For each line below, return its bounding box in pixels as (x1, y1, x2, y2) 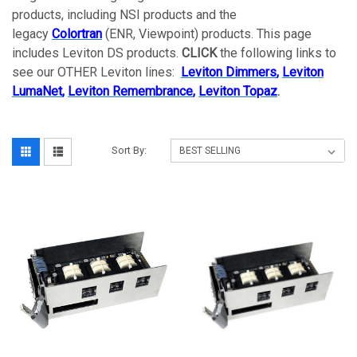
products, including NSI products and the (12, 7, 237, 23)
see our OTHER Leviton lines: (12, 65, 181, 80)
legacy (12, 26, 52, 42)
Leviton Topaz (198, 84, 277, 100)
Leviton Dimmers (181, 65, 277, 80)
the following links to (217, 45, 336, 61)
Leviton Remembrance (68, 84, 193, 100)
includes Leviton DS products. (12, 45, 182, 61)
